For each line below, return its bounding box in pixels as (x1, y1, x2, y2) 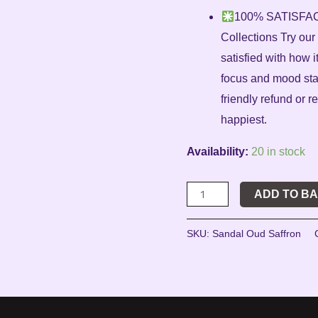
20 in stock (251, 145, 306, 158)
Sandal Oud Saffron (212, 228, 302, 240)
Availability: (187, 145, 249, 158)
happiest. (221, 113, 268, 126)
